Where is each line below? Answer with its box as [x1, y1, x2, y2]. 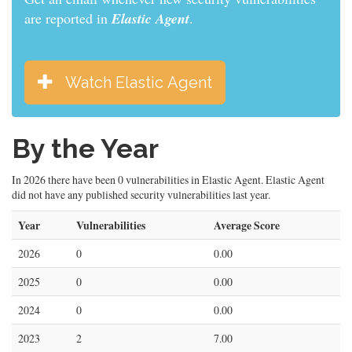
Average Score [214, 217, 280, 233]
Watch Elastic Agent [65, 73, 212, 92]
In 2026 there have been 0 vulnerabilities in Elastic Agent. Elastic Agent [12, 172, 324, 187]
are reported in [24, 9, 112, 27]
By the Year [12, 133, 159, 164]
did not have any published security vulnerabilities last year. [12, 187, 270, 202]
